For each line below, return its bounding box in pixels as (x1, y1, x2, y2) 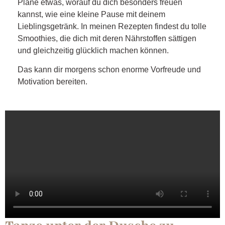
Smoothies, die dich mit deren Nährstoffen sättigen (18, 34, 196, 43)
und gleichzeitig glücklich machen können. (18, 46, 169, 55)
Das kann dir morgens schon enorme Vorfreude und (18, 65, 201, 74)
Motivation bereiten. (18, 77, 87, 86)
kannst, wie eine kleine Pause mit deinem (18, 10, 165, 19)
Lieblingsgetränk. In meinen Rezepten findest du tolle (18, 22, 206, 31)
